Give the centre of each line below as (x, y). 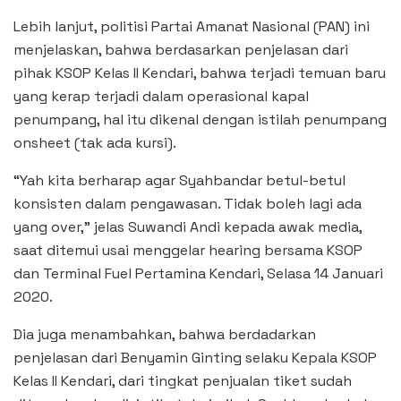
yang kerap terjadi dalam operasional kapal (161, 96)
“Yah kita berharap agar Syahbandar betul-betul (179, 180)
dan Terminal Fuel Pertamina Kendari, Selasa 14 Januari (198, 273)
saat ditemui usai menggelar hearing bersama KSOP (188, 250)
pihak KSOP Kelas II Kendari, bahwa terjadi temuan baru (200, 73)
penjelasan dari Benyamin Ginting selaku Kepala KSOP (195, 357)
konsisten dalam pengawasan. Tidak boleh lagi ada (188, 203)
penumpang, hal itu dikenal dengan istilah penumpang (200, 119)
